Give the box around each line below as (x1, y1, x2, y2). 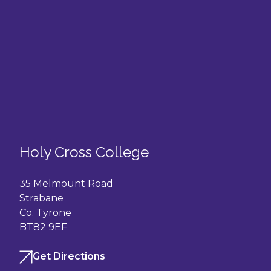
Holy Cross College (19, 143, 149, 161)
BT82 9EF (19, 221, 67, 233)
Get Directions (33, 250, 106, 262)
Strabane (19, 192, 64, 204)
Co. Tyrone (19, 207, 71, 218)
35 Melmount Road (19, 178, 113, 189)
